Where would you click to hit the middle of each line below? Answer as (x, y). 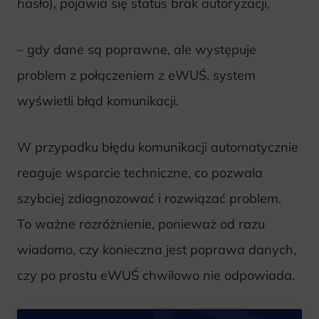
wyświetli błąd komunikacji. (98, 101)
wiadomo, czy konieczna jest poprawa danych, (157, 250)
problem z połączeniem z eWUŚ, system (136, 75)
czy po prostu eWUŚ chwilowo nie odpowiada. (156, 276)
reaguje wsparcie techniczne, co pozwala (140, 173)
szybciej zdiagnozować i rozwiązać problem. (149, 199)
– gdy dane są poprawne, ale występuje (137, 50)
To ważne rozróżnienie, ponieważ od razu (141, 224)
